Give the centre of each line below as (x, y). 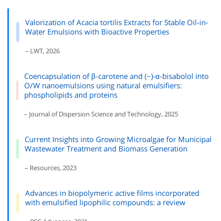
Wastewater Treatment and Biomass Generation (106, 149)
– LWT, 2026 (42, 51)
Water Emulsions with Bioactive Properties (97, 32)
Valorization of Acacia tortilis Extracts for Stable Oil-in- (116, 22)
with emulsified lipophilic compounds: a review (105, 203)
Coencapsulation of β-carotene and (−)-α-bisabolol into (117, 76)
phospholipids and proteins (71, 95)
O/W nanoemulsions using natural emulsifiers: (103, 86)
